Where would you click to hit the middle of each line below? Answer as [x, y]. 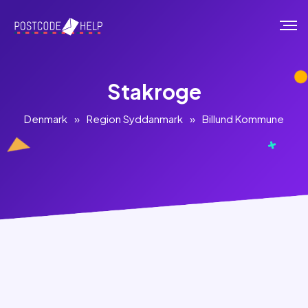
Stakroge [154, 91]
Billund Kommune [243, 119]
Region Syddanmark [135, 119]
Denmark [46, 119]
